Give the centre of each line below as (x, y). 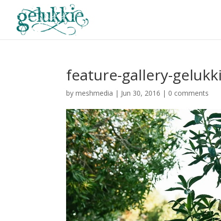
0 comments (189, 93)
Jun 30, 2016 (141, 93)
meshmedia (94, 93)
